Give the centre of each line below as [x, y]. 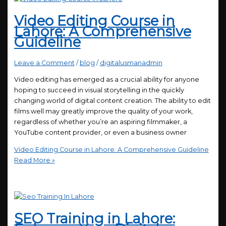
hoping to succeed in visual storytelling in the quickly [99, 90]
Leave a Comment [44, 63]
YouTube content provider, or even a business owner [100, 133]
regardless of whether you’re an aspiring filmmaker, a [100, 122]
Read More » [34, 160]
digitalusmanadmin [131, 63]
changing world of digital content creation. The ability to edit [112, 101]
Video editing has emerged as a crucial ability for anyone [106, 80]
